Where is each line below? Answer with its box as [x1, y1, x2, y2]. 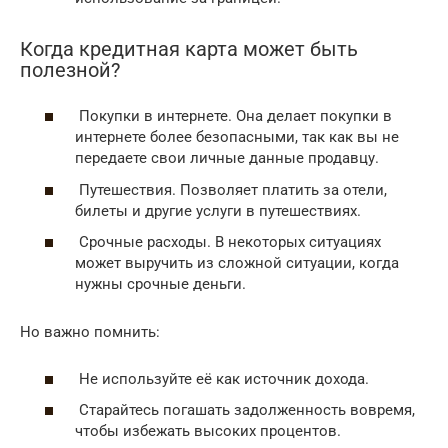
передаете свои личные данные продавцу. [75, 149, 379, 168]
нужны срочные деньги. [75, 275, 246, 294]
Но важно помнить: [20, 323, 160, 342]
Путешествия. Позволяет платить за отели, [75, 180, 387, 199]
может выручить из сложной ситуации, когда [75, 254, 399, 273]
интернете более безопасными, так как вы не [75, 128, 399, 147]
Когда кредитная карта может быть [20, 37, 358, 61]
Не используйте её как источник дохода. [75, 369, 373, 388]
